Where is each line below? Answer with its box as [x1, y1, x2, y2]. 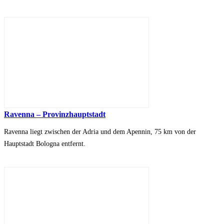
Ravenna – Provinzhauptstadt [4, 110, 105, 119]
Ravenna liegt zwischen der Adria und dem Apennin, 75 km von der [4, 128, 196, 136]
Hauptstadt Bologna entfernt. [4, 140, 85, 148]
